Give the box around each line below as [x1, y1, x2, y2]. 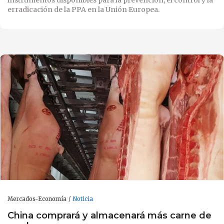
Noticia [72, 195, 93, 202]
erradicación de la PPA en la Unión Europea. [7, 4, 159, 14]
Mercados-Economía [7, 195, 66, 202]
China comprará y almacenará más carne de [7, 209, 211, 221]
